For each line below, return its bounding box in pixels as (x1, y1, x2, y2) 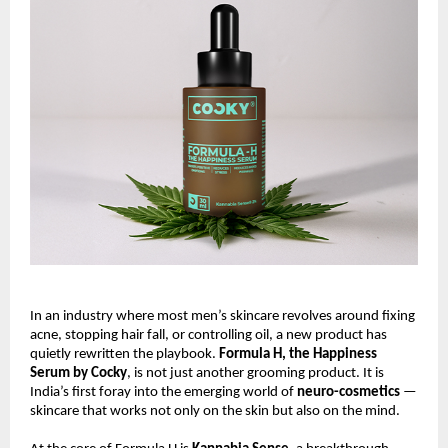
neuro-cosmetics (297, 385, 400, 401)
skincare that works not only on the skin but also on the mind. (30, 404, 400, 420)
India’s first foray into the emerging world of (30, 385, 297, 401)
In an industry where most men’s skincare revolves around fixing (30, 309, 415, 325)
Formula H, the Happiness (219, 347, 377, 363)
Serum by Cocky (30, 366, 127, 382)
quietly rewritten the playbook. (30, 347, 219, 363)
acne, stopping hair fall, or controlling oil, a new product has (30, 328, 387, 344)
